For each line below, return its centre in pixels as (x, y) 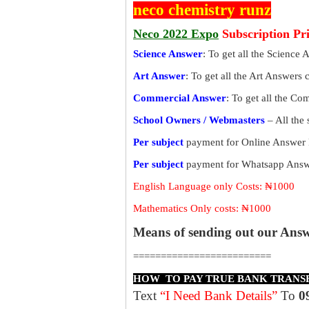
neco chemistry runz (202, 10)
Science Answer (168, 54)
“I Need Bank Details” (219, 296)
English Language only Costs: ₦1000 (214, 186)
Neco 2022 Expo (176, 34)
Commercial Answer (180, 98)
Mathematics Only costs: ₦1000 (202, 208)
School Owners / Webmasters (199, 120)
